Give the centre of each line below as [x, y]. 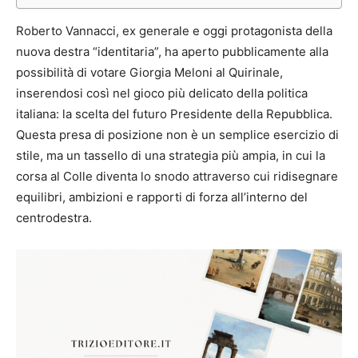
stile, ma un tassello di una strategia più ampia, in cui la [171, 156]
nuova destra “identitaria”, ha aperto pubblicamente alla [172, 52]
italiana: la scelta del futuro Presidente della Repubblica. [174, 114]
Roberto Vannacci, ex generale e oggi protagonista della [174, 31]
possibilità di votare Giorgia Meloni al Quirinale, [149, 73]
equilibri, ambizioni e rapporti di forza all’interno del [162, 197]
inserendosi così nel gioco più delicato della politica [162, 93]
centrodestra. [54, 218]
